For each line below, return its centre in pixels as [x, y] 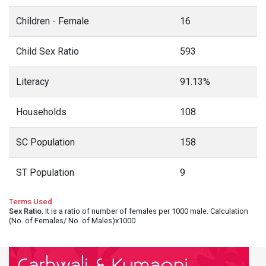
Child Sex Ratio [47, 51]
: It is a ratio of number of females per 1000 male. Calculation [145, 211]
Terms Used [31, 202]
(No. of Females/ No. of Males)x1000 [72, 221]
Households [41, 112]
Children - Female [53, 21]
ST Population [45, 172]
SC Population [45, 142]
